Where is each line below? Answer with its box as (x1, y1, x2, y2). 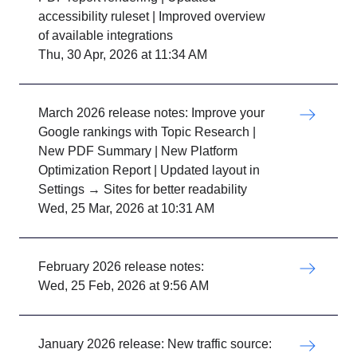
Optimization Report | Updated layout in (38, 163, 260, 177)
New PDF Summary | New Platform (38, 144, 237, 158)
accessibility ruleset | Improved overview (38, 10, 265, 23)
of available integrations (38, 29, 173, 42)
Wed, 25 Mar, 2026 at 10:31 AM (38, 202, 214, 215)
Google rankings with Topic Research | (38, 125, 256, 139)
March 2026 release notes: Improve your (38, 106, 265, 120)
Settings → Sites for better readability (38, 182, 247, 196)
